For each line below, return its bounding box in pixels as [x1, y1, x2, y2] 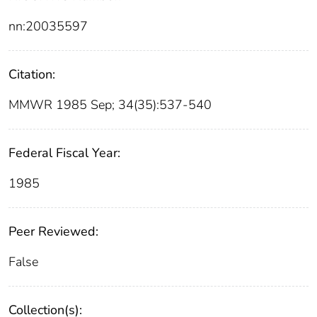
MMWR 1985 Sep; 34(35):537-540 [8, 96, 212, 113]
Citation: [8, 65, 55, 83]
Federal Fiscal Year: [8, 144, 120, 161]
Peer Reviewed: [8, 222, 98, 240]
